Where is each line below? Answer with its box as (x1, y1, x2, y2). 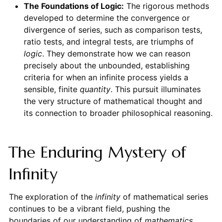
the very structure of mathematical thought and (23, 96, 202, 106)
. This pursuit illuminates (110, 84, 201, 94)
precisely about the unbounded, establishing (23, 60, 190, 70)
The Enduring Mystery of (8, 142, 186, 162)
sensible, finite (23, 84, 80, 94)
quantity (79, 84, 111, 94)
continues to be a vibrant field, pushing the (8, 203, 170, 214)
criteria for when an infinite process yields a (23, 72, 188, 82)
